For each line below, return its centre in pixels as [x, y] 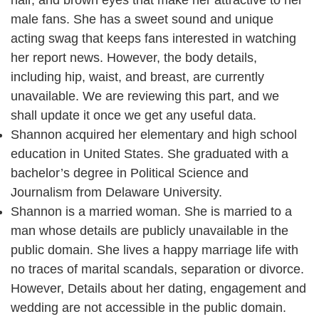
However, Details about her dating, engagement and [158, 289]
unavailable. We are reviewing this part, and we [145, 96]
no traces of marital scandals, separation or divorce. [157, 270]
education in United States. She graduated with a [150, 154]
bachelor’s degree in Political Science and [130, 173]
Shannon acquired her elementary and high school [154, 135]
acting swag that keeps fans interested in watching [153, 39]
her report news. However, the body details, [134, 58]
